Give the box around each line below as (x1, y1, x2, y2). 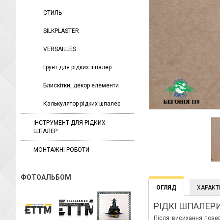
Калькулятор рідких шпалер (43, 100, 120, 107)
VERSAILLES (43, 46, 76, 53)
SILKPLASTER (43, 27, 79, 34)
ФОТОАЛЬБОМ (21, 173, 73, 181)
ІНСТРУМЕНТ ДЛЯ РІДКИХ (33, 119, 106, 126)
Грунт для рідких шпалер (43, 64, 111, 71)
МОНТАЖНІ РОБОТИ (33, 146, 89, 153)
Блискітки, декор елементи (43, 82, 119, 89)
